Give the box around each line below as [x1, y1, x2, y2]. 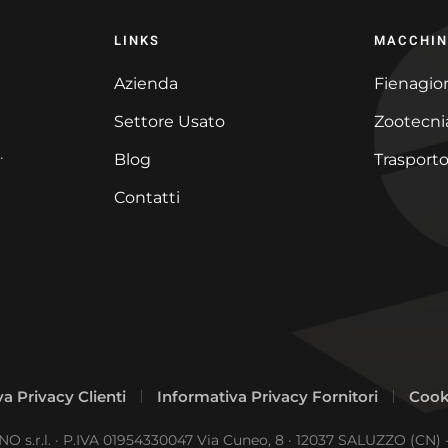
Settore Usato [113, 111, 225, 131]
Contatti [113, 187, 180, 207]
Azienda [113, 73, 178, 93]
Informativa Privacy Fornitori [156, 386, 378, 406]
